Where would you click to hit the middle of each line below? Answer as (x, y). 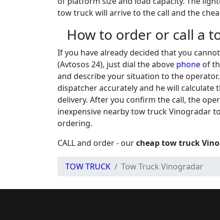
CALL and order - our (97, 143)
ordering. (75, 123)
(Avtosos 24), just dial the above (117, 64)
